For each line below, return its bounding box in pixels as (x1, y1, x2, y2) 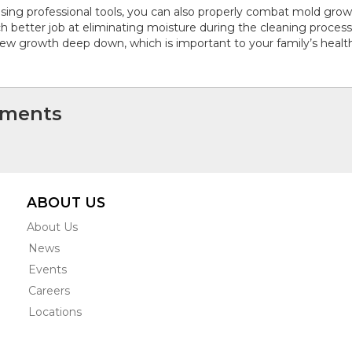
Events (28, 262, 68, 277)
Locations (28, 305, 82, 320)
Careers (28, 284, 71, 299)
